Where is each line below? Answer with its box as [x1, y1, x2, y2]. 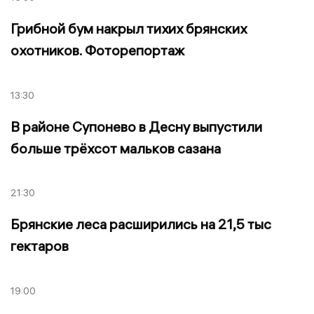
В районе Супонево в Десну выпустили [11, 117, 262, 135]
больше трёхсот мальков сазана [11, 139, 221, 157]
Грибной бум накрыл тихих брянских [11, 19, 247, 37]
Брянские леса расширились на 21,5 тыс [11, 215, 271, 233]
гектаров [11, 237, 69, 255]
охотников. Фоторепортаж [11, 41, 184, 59]
